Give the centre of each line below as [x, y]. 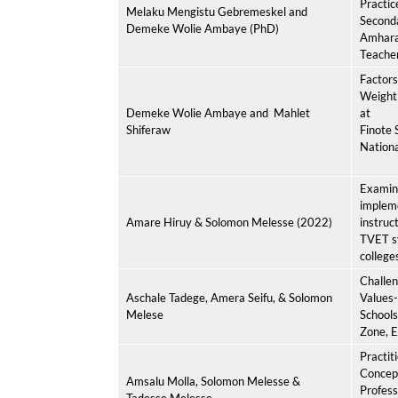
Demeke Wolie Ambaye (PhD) [203, 28]
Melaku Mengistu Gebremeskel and [217, 12]
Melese [145, 314]
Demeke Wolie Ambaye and [197, 113]
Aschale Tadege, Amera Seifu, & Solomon [229, 298]
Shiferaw [148, 130]
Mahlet [292, 113]
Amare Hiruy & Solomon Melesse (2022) [229, 222]
